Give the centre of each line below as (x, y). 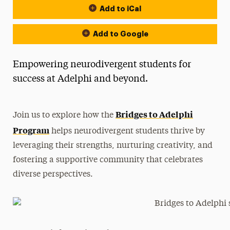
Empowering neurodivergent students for (102, 65)
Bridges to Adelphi (155, 114)
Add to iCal (120, 9)
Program (31, 130)
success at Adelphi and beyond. (80, 79)
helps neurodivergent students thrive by (127, 131)
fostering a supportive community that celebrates (108, 160)
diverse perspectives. (53, 175)
